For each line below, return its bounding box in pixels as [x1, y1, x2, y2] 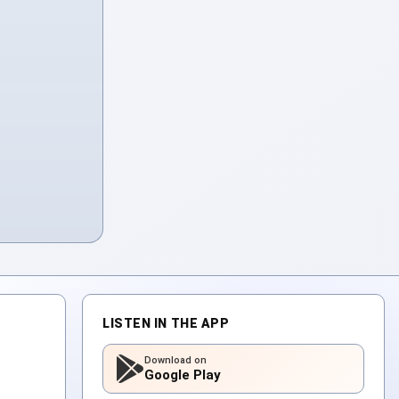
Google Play [144, 367, 221, 384]
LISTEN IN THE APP [102, 316, 230, 331]
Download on [144, 354, 207, 367]
